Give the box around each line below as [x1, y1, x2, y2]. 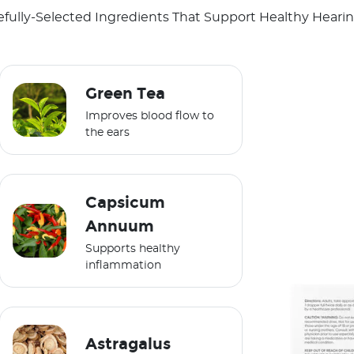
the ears [85, 127, 130, 139]
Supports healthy [85, 243, 181, 255]
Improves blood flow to [85, 111, 215, 122]
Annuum [85, 217, 155, 236]
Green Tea [85, 84, 166, 104]
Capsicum [85, 193, 166, 213]
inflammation [85, 260, 162, 272]
